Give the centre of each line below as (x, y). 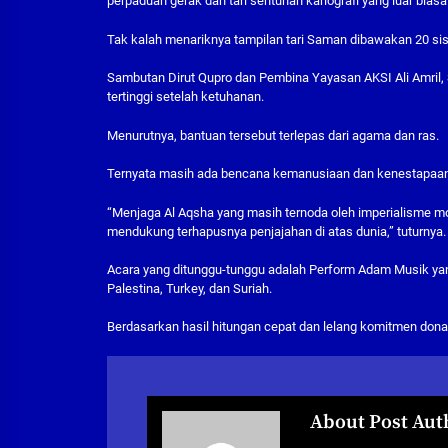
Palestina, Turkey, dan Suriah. (190, 288)
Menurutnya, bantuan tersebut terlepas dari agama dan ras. (273, 135)
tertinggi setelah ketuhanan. (186, 97)
